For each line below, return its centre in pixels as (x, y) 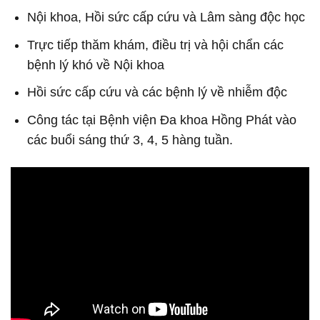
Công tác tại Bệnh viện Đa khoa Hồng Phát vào (162, 120)
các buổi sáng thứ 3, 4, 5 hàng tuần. (130, 140)
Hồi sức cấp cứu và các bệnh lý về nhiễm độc (157, 92)
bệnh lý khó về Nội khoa (96, 65)
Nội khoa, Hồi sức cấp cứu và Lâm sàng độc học (166, 17)
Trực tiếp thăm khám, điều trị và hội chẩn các (156, 45)
